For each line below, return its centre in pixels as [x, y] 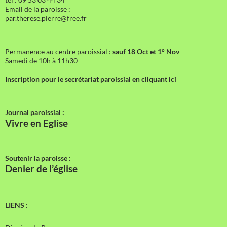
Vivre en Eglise [36, 123]
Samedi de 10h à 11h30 [41, 60]
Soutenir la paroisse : [38, 158]
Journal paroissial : [35, 112]
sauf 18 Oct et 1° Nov [146, 51]
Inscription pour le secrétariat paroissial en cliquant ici [91, 79]
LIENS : [16, 205]
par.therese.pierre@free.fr [46, 18]
